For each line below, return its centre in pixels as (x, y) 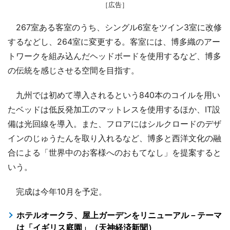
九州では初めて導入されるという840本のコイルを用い (114, 95)
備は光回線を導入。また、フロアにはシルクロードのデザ (114, 123)
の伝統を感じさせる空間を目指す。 (73, 70)
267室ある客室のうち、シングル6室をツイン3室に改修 (115, 27)
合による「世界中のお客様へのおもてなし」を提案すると (114, 152)
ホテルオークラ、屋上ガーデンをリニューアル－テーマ (119, 215)
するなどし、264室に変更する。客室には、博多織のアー (114, 41)
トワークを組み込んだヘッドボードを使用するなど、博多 (114, 56)
